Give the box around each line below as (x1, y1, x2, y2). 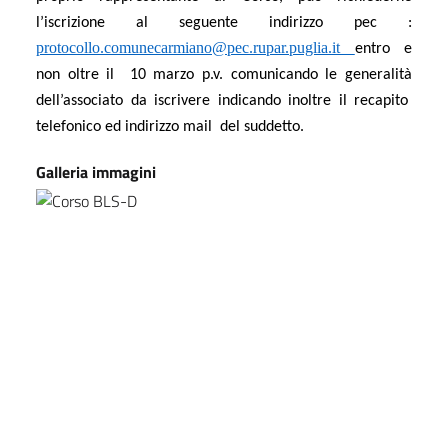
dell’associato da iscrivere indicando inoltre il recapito (36, 92, 412, 109)
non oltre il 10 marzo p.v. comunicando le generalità (36, 66, 412, 83)
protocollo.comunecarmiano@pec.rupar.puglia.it (36, 38, 355, 56)
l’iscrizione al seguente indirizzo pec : (36, 14, 412, 31)
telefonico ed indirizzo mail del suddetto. (36, 118, 304, 135)
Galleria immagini (36, 159, 156, 184)
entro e (354, 40, 412, 57)
